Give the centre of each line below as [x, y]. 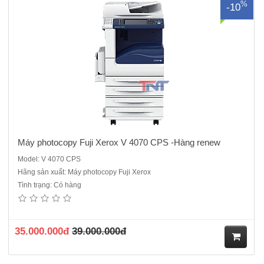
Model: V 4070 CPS [49, 159]
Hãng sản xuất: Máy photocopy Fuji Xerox [84, 172]
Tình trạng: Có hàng [49, 185]
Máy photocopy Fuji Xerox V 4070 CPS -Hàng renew [119, 142]
